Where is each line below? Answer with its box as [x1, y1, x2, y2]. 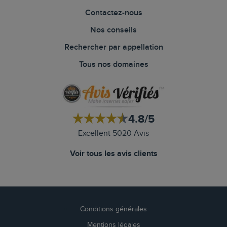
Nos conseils [90, 25, 137, 35]
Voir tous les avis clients [69, 149, 158, 159]
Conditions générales [80, 205, 147, 213]
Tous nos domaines [79, 60, 148, 69]
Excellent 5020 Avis [78, 129, 149, 138]
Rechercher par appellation [64, 43, 163, 52]
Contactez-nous [85, 8, 142, 18]
